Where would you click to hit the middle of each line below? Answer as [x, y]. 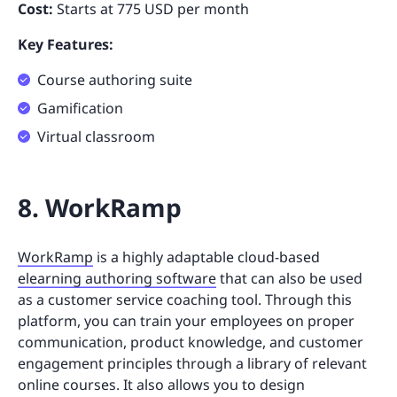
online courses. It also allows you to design [161, 384]
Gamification [80, 108]
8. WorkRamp [100, 207]
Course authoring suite [115, 79]
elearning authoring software [117, 278]
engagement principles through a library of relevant [192, 363]
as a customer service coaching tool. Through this [185, 299]
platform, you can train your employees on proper [186, 320]
